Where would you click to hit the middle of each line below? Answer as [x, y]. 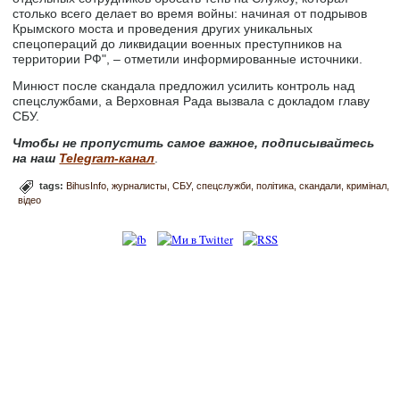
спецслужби [224, 186]
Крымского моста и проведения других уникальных [163, 29]
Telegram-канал [107, 158]
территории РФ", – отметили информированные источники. [188, 59]
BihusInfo [87, 186]
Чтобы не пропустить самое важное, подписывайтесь [194, 143]
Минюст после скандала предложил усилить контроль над [184, 86]
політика [275, 186]
